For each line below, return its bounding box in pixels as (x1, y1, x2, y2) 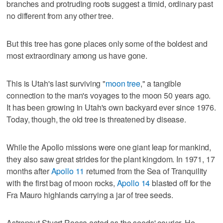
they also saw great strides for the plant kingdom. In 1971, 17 (6, 153, 215, 165)
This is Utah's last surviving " (6, 77, 106, 89)
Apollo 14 (116, 177, 150, 189)
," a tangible (140, 77, 181, 89)
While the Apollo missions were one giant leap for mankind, (6, 141, 212, 153)
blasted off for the (150, 177, 211, 189)
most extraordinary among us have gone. (6, 49, 148, 61)
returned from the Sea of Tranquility (84, 165, 208, 177)
